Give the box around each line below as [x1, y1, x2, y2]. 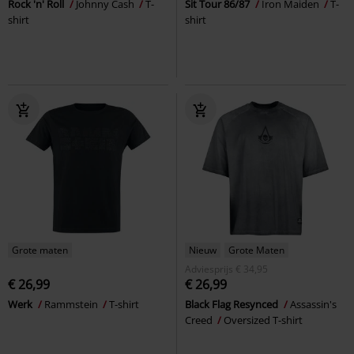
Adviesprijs [185, 262, 233, 276]
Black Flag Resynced [185, 296, 281, 311]
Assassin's [290, 296, 337, 311]
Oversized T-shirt [224, 312, 303, 327]
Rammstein [44, 296, 100, 311]
